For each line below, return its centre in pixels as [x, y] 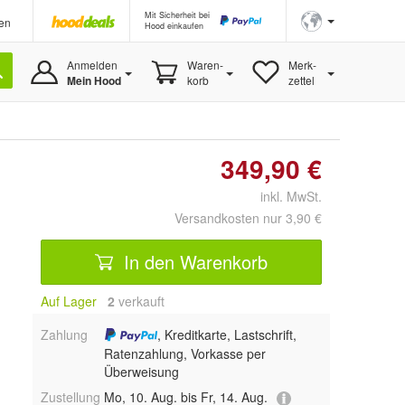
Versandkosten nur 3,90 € [248, 218]
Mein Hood [94, 80]
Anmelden [92, 65]
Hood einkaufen [174, 26]
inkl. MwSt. [284, 196]
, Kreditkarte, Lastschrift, [227, 334]
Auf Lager [69, 301]
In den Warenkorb [193, 261]
